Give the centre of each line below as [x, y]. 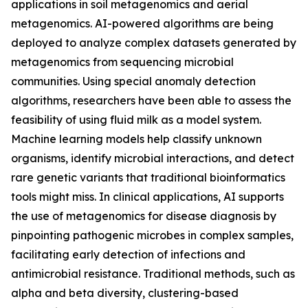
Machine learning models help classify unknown [136, 139]
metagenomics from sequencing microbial [122, 62]
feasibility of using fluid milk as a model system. [136, 119]
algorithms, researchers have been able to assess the [151, 100]
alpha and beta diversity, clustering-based [125, 293]
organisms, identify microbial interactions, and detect [153, 158]
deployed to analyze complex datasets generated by [154, 42]
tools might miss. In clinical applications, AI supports [147, 196]
